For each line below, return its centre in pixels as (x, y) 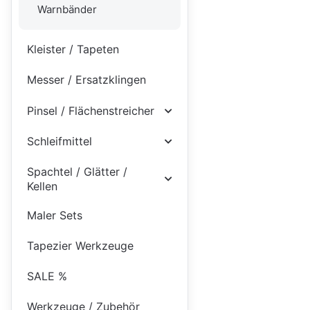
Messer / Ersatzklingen (86, 80)
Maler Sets (54, 215)
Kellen (42, 186)
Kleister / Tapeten (73, 49)
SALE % (47, 276)
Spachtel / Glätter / (77, 171)
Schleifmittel (59, 142)
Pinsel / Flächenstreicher (90, 111)
